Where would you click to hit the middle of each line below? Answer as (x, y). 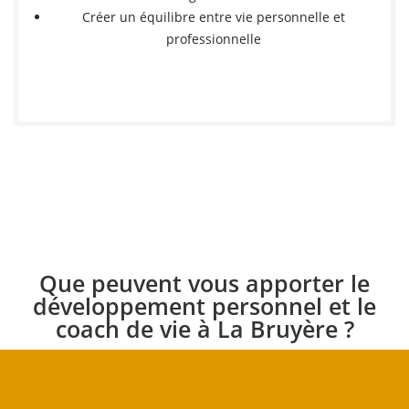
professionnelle (214, 39)
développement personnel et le (204, 306)
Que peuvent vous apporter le (204, 283)
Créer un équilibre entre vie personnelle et (214, 17)
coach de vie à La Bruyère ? (204, 329)
